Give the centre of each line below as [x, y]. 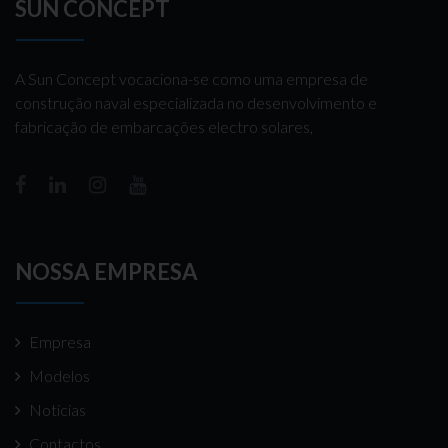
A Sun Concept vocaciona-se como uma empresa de [191, 78]
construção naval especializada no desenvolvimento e [196, 102]
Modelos [59, 375]
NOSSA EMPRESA [106, 271]
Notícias [57, 409]
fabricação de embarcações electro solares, [164, 126]
